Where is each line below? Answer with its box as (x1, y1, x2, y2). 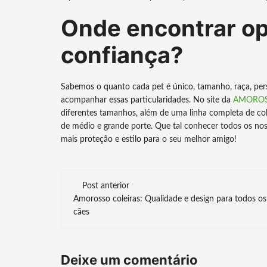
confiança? (61, 41, 183, 69)
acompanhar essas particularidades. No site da (61, 96, 233, 104)
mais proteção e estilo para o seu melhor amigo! (61, 135, 237, 144)
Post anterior (82, 182, 129, 190)
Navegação (60, 169, 183, 196)
